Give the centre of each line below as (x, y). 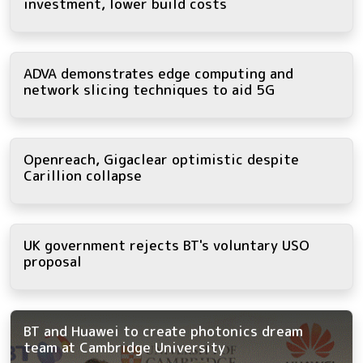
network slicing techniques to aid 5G (149, 90)
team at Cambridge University (124, 348)
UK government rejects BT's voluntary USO (167, 246)
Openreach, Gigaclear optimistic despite (161, 160)
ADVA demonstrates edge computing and (158, 74)
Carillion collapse (83, 176)
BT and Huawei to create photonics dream (163, 331)
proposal (53, 262)
